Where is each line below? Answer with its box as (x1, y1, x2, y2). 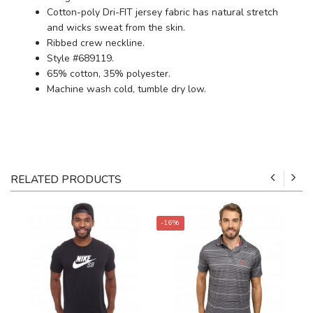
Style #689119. (47, 52, 114, 65)
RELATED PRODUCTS (10, 172, 122, 187)
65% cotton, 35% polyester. (47, 67, 170, 80)
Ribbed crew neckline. (47, 36, 145, 50)
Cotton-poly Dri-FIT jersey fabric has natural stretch (47, 6, 278, 19)
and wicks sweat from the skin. (47, 21, 185, 34)
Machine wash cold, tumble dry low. (47, 82, 206, 96)
